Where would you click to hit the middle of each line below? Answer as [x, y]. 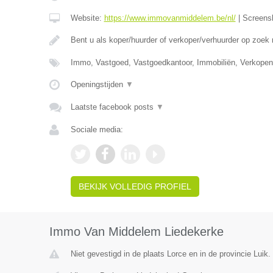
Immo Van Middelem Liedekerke [136, 232]
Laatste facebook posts [113, 107]
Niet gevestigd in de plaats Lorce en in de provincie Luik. [170, 254]
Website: [87, 18]
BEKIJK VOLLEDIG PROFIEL [135, 186]
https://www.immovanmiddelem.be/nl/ [170, 18]
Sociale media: [97, 129]
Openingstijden [98, 84]
